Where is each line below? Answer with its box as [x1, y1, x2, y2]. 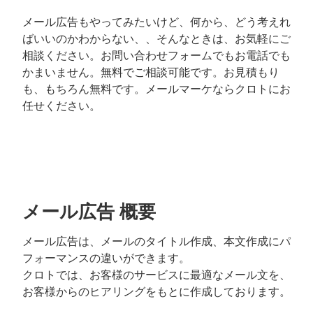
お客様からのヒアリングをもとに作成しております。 [22, 283, 291, 299]
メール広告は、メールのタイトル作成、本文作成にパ [22, 233, 291, 249]
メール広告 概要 [22, 198, 156, 224]
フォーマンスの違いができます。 [22, 249, 190, 265]
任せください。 [22, 97, 101, 113]
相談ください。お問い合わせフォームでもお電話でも [22, 47, 291, 63]
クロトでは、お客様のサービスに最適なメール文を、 [22, 266, 291, 282]
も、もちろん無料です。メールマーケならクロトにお [22, 80, 291, 96]
